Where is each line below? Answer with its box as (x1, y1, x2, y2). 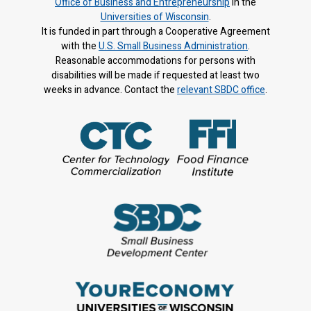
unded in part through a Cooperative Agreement (62, 24, 270, 40)
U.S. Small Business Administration (99, 39, 248, 54)
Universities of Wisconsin (100, 10, 209, 25)
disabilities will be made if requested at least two (51, 68, 260, 83)
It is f (41, 24, 62, 40)
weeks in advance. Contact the (44, 83, 177, 98)
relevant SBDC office (177, 83, 265, 98)
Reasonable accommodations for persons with (56, 53, 255, 69)
